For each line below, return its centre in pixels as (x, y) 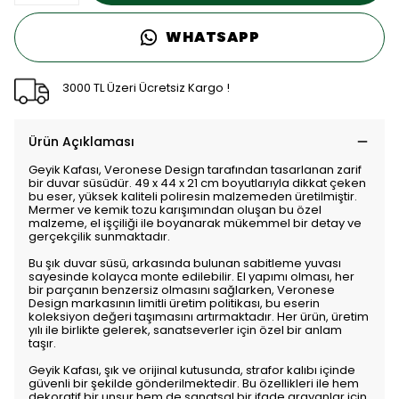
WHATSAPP (213, 37)
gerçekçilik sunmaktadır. (99, 236)
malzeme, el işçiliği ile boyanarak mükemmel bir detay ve (195, 223)
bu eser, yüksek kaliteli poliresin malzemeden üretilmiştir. (193, 196)
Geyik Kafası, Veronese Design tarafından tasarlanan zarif (195, 170)
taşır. (42, 343)
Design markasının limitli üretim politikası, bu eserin (174, 303)
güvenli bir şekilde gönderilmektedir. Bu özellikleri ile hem (194, 383)
